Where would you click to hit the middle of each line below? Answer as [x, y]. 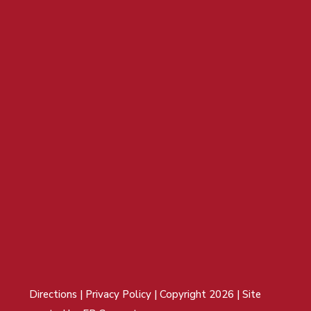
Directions [53, 294]
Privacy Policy [120, 294]
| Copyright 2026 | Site [208, 294]
